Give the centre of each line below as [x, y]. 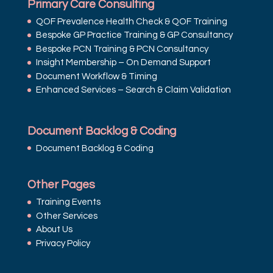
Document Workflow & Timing [96, 76]
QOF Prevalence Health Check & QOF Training [131, 21]
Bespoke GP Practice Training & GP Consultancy [134, 35]
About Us [54, 230]
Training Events [68, 202]
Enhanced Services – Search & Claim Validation [133, 90]
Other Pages [61, 185]
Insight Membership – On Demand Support [123, 63]
